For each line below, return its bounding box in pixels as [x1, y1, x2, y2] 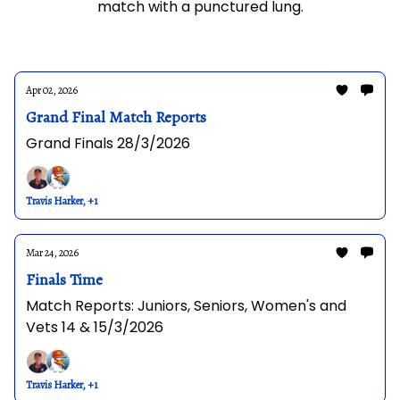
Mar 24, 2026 [26, 246, 79, 260]
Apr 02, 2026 [26, 83, 78, 97]
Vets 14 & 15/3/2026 [26, 317, 163, 337]
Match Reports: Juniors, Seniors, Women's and [26, 296, 346, 316]
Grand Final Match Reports [26, 106, 206, 128]
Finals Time [26, 269, 103, 290]
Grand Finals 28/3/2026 [26, 133, 190, 154]
